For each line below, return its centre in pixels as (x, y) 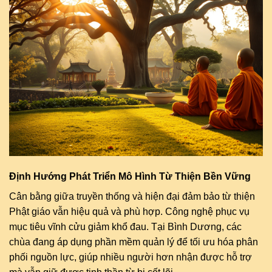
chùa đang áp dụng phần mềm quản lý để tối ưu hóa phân (134, 242)
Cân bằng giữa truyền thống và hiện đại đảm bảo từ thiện (132, 197)
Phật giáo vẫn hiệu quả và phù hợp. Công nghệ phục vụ (129, 212)
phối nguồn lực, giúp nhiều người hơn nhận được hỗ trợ (131, 257)
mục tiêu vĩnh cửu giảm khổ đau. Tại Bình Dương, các (125, 227)
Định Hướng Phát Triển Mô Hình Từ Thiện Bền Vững (130, 177)
